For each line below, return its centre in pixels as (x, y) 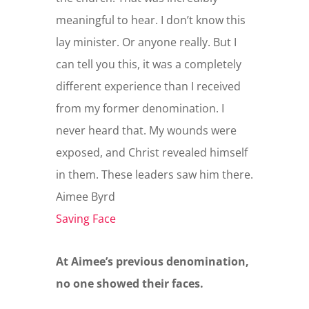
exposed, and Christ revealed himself (151, 152)
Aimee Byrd (85, 196)
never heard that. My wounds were (146, 130)
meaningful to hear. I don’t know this (150, 20)
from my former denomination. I (140, 108)
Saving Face (86, 218)
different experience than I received (148, 86)
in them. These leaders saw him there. (154, 174)
